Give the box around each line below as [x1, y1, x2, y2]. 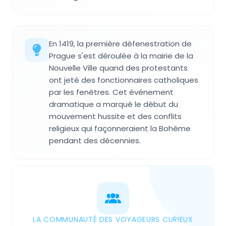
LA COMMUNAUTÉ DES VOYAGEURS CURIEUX [33, 214, 193, 224]
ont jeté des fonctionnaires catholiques [49, 74, 198, 85]
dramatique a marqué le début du [49, 98, 178, 109]
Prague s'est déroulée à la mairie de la [49, 50, 193, 61]
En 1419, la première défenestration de [49, 38, 192, 49]
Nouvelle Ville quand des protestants [49, 62, 188, 73]
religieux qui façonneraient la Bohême [49, 123, 191, 134]
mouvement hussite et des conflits [49, 110, 182, 122]
